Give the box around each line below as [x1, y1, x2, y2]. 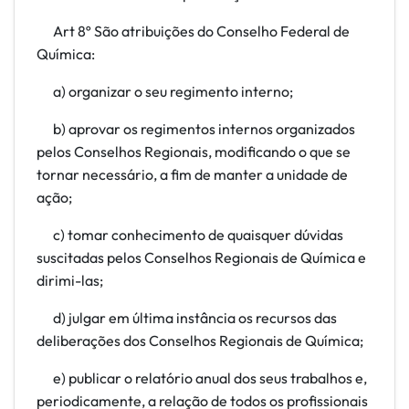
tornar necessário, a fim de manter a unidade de [37, 165, 348, 184]
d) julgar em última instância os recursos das [37, 309, 337, 327]
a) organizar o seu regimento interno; [37, 82, 293, 100]
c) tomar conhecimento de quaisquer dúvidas [37, 225, 343, 244]
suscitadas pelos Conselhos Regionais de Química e [37, 248, 366, 267]
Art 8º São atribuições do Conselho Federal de [37, 22, 350, 40]
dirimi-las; [37, 271, 103, 289]
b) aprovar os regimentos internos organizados [37, 120, 355, 138]
